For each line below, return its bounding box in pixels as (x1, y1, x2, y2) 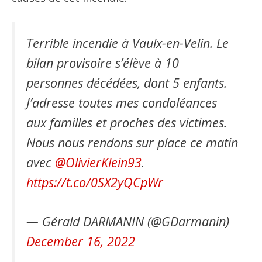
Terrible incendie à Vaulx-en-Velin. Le (26, 35, 229, 52)
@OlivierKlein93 (55, 154, 142, 171)
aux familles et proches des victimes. (26, 114, 227, 132)
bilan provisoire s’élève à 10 (26, 54, 179, 72)
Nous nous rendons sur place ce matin (26, 134, 238, 151)
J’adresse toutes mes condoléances (26, 94, 217, 112)
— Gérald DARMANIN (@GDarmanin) (26, 212, 229, 230)
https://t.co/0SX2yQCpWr (26, 174, 163, 191)
